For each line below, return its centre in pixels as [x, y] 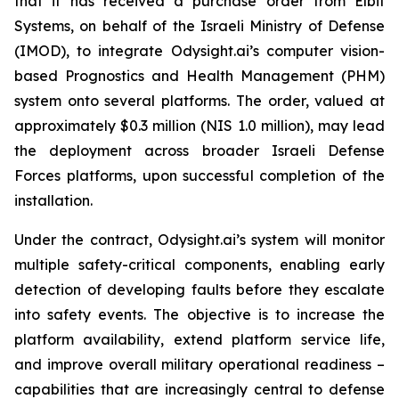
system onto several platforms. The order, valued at [199, 101]
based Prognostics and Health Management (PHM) [199, 76]
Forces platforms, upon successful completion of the [199, 175]
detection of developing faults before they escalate [199, 289]
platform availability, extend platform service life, [199, 339]
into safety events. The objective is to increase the [199, 314]
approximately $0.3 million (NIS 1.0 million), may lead [199, 126]
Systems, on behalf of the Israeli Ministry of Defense [199, 26]
